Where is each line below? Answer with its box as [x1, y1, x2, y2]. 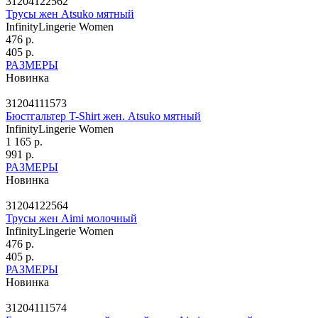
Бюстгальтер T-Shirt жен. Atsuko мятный [6, 109, 201, 122]
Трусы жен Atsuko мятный [6, 7, 134, 20]
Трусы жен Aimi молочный [6, 212, 137, 224]
